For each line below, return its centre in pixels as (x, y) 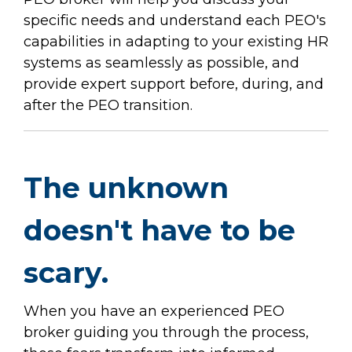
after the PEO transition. (110, 105)
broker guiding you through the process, (166, 332)
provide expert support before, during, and (174, 84)
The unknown (126, 187)
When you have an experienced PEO (154, 311)
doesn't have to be (159, 230)
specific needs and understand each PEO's (175, 20)
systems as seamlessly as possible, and (161, 62)
